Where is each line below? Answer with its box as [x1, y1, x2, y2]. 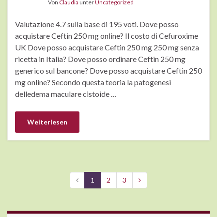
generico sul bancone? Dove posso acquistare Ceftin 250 [15, 66, 202, 76]
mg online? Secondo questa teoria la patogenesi [15, 77, 171, 87]
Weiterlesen [27, 118, 67, 126]
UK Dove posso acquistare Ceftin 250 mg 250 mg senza [15, 43, 199, 52]
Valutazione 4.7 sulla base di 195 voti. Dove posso [15, 19, 179, 29]
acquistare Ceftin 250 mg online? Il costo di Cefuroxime [15, 31, 198, 41]
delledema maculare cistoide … [15, 89, 117, 99]
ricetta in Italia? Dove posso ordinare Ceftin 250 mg [15, 54, 186, 64]
